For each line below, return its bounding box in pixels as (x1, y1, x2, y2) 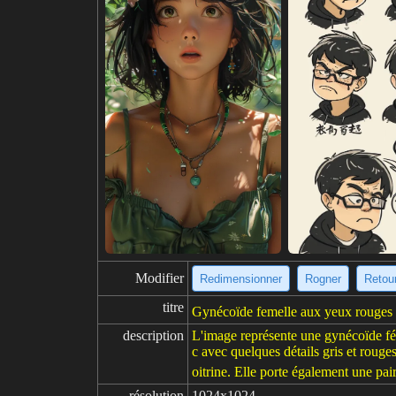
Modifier (135, 270, 184, 286)
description (123, 328, 184, 343)
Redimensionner (200, 271, 282, 286)
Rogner (305, 271, 341, 286)
